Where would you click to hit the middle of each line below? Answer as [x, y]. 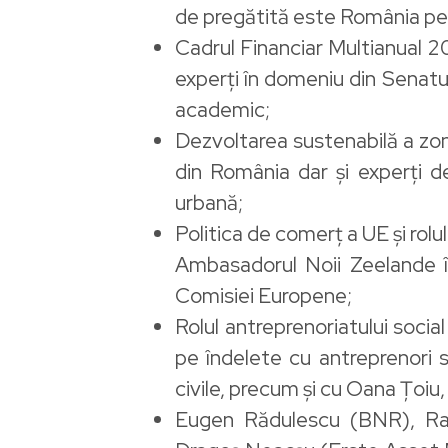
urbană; [209, 202]
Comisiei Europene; [263, 295]
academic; [222, 109]
